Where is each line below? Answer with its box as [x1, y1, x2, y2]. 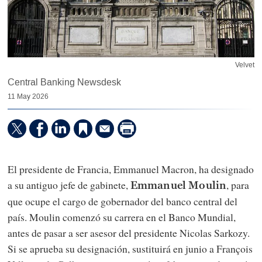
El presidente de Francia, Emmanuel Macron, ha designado [7, 162, 254, 177]
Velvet [235, 60, 255, 70]
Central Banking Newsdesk [7, 76, 121, 89]
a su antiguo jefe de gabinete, [7, 178, 130, 192]
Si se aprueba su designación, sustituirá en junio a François [7, 242, 253, 256]
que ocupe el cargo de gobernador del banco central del [7, 194, 237, 209]
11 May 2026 [7, 92, 49, 102]
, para [226, 178, 250, 192]
